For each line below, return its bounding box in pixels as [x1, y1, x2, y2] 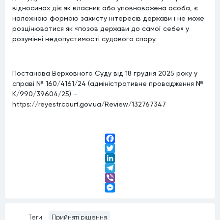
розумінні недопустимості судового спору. [12, 34, 157, 43]
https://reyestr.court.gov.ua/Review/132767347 [12, 100, 166, 108]
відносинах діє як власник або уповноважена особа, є [12, 3, 198, 12]
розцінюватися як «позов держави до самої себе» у [12, 24, 189, 32]
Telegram [105, 174, 136, 182]
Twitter [105, 154, 127, 162]
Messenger [105, 193, 141, 201]
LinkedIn [105, 164, 131, 172]
